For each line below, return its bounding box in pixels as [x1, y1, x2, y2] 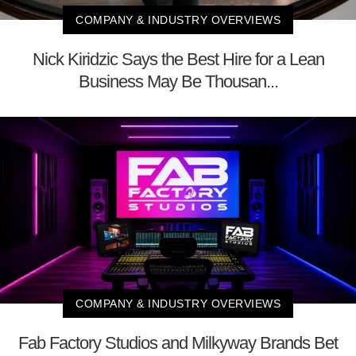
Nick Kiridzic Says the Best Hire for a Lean [32, 49, 324, 70]
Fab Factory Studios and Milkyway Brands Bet [18, 332, 338, 353]
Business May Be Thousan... [78, 72, 278, 92]
